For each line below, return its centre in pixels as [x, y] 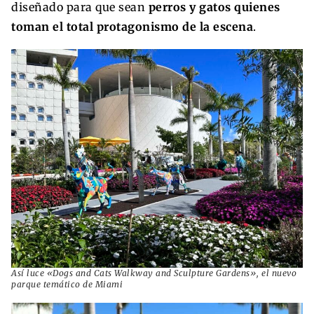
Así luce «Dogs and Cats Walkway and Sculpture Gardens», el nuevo [154, 273]
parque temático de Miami [67, 284]
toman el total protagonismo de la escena [132, 26]
